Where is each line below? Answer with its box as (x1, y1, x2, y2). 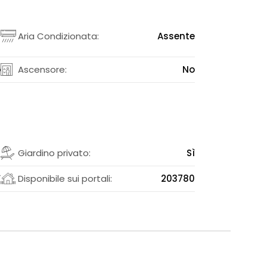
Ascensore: (17, 63, 67, 76)
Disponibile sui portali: (17, 172, 112, 185)
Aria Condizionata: (17, 29, 99, 42)
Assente (157, 29, 195, 42)
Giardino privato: (17, 146, 91, 159)
